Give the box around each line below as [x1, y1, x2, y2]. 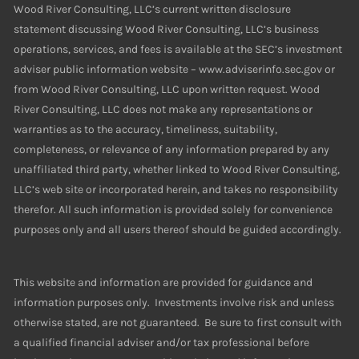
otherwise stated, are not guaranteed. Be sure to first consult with [14, 316, 342, 330]
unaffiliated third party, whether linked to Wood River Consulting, [14, 163, 341, 177]
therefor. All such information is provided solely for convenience [14, 203, 333, 217]
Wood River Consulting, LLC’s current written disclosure [14, 2, 292, 17]
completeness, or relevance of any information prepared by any [14, 143, 330, 157]
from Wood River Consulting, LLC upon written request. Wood [14, 83, 321, 97]
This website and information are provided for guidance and [14, 276, 313, 290]
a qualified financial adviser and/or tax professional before [14, 336, 310, 350]
